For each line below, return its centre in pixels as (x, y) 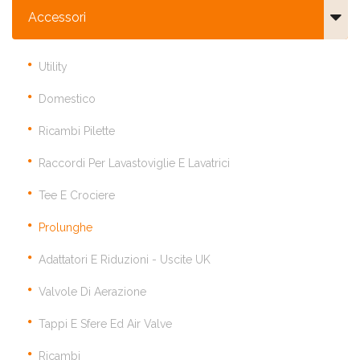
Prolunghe (65, 228)
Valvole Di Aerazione (92, 292)
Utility (53, 67)
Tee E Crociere (77, 196)
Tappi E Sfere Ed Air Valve (105, 324)
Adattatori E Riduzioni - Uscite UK (125, 260)
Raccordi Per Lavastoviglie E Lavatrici (134, 164)
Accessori (57, 18)
